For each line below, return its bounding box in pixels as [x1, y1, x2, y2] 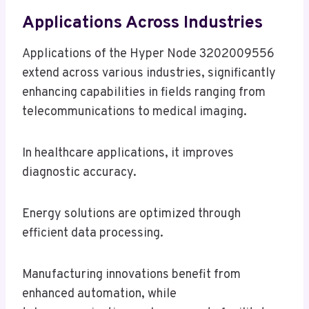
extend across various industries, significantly [22, 66, 276, 82]
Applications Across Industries [22, 12, 263, 34]
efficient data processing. [22, 226, 163, 242]
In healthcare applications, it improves [22, 146, 234, 162]
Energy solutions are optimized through [22, 206, 241, 223]
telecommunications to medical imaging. [22, 104, 247, 121]
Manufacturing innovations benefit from [22, 267, 241, 283]
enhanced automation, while [22, 286, 177, 303]
